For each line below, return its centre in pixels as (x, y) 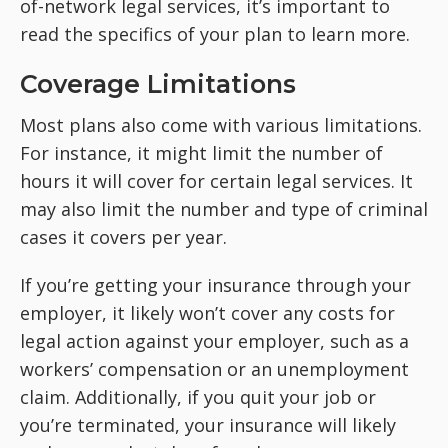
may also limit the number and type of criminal (224, 208)
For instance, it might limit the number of (201, 152)
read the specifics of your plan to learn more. (215, 33)
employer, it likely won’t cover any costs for (207, 312)
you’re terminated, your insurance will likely (208, 424)
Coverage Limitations (158, 83)
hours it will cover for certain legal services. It (216, 180)
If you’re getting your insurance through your (215, 284)
